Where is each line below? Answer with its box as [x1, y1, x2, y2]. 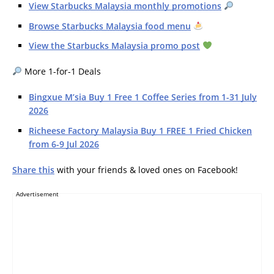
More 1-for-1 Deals [21, 65, 101, 78]
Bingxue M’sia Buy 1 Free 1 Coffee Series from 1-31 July [29, 91, 257, 103]
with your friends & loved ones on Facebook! [54, 163, 238, 176]
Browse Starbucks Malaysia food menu [29, 20, 191, 32]
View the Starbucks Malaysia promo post [29, 40, 200, 52]
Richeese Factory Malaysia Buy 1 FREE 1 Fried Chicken [29, 124, 252, 136]
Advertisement [16, 189, 59, 198]
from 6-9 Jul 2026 [29, 138, 99, 150]
